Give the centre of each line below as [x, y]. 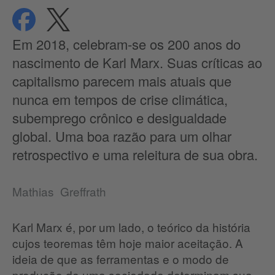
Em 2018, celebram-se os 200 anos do [126, 44]
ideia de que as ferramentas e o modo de [121, 259]
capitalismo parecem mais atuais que [122, 81]
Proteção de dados [122, 15]
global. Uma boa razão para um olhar [122, 136]
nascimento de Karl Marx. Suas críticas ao [137, 63]
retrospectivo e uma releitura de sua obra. [135, 155]
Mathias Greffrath [59, 192]
